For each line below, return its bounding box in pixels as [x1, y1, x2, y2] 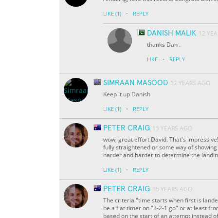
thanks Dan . [147, 40, 181, 49]
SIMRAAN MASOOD [103, 79, 168, 87]
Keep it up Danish [103, 90, 150, 99]
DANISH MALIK [147, 29, 196, 37]
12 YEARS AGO [170, 79, 210, 88]
